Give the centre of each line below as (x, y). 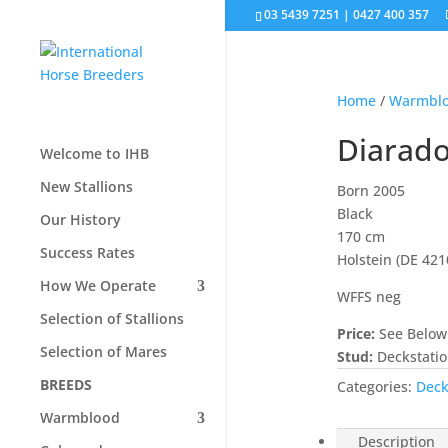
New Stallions (86, 186)
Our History (80, 219)
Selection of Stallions (112, 318)
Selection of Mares (103, 351)
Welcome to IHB (94, 153)
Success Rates (87, 252)
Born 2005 (370, 190)
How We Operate (98, 285)
